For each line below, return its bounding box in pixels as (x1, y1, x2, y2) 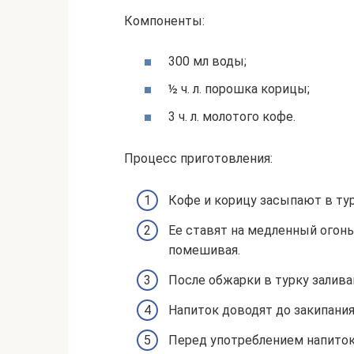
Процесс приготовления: (124, 150, 273, 166)
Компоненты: (124, 13, 205, 28)
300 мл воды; (168, 53, 247, 69)
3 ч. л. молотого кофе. (168, 109, 296, 125)
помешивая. (168, 243, 240, 258)
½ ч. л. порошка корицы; (168, 81, 310, 96)
